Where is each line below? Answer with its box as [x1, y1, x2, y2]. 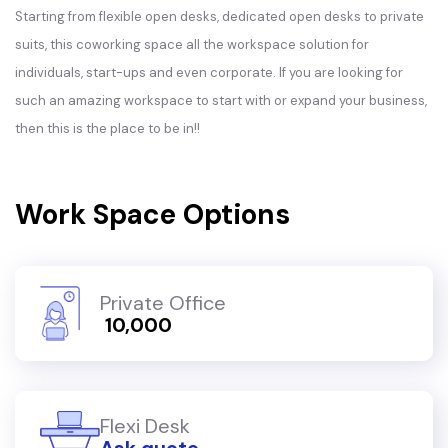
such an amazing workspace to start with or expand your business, [15, 92, 427, 109]
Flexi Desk [100, 412, 190, 439]
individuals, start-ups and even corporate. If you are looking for [15, 64, 403, 81]
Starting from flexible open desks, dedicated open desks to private [15, 8, 424, 25]
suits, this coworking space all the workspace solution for [15, 36, 369, 53]
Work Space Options [15, 196, 290, 233]
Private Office [100, 289, 226, 316]
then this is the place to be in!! [15, 120, 200, 137]
